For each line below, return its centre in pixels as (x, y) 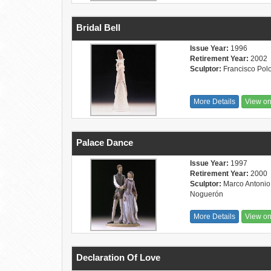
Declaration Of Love (118, 257)
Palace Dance (105, 142)
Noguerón (207, 194)
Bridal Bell (98, 28)
